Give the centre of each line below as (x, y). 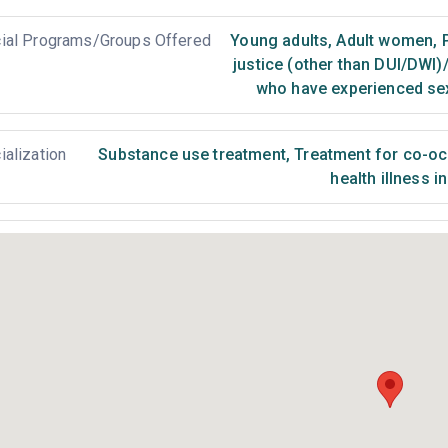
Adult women (383, 40)
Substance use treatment (192, 154)
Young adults (279, 40)
